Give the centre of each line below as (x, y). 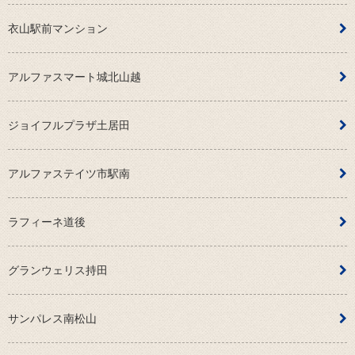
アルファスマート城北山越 (74, 77)
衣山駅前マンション (58, 29)
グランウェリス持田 (58, 271)
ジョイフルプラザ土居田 (69, 126)
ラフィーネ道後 (47, 222)
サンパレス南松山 (52, 319)
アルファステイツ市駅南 (69, 174)
